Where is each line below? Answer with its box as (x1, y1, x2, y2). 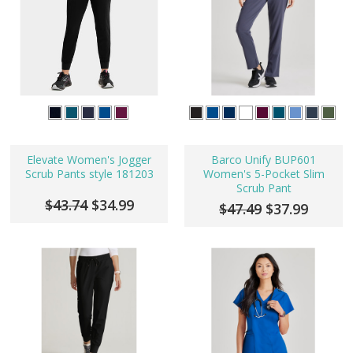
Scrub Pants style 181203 (24, 166, 154, 182)
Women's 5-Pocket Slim (203, 166, 325, 182)
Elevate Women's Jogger (27, 152, 152, 168)
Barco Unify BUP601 (211, 152, 316, 168)
